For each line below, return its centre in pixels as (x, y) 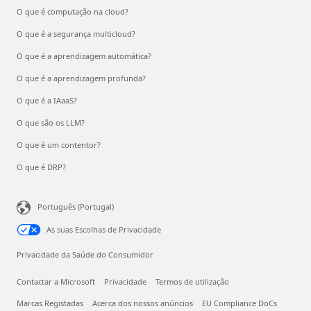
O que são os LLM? (51, 122)
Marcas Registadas (50, 303)
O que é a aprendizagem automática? (84, 56)
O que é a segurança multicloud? (76, 33)
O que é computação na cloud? (73, 11)
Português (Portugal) (76, 206)
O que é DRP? (41, 167)
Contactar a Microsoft (56, 281)
